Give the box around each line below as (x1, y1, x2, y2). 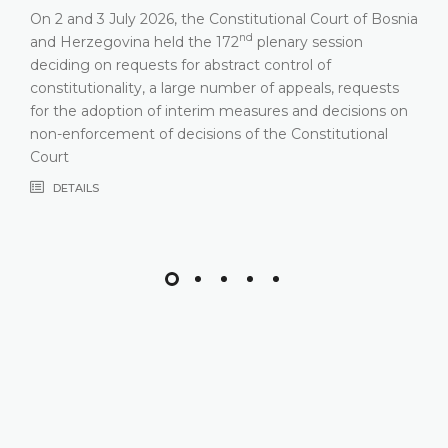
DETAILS (50, 180, 99, 195)
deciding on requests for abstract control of (30, 55, 331, 74)
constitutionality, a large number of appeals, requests (30, 78, 399, 97)
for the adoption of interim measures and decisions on (30, 101, 408, 120)
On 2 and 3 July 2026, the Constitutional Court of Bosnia (30, 9, 418, 28)
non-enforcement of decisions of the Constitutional (30, 124, 388, 143)
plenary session (253, 32, 363, 51)
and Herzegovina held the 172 (30, 32, 239, 51)
